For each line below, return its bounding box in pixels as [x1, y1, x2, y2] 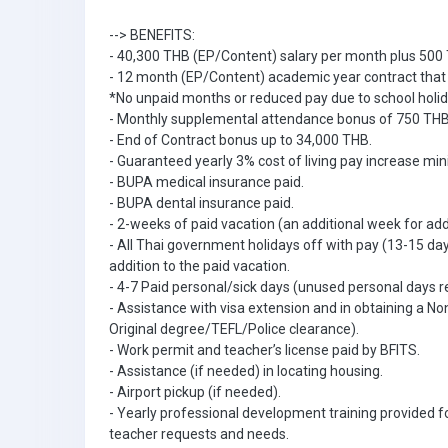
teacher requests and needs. [109, 426, 289, 442]
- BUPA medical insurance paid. [109, 174, 304, 190]
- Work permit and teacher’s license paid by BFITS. [109, 342, 420, 358]
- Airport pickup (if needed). [109, 384, 281, 400]
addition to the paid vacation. [109, 258, 290, 274]
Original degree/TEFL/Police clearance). [109, 321, 359, 337]
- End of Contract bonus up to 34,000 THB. [109, 132, 372, 148]
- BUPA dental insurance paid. [109, 195, 294, 211]
